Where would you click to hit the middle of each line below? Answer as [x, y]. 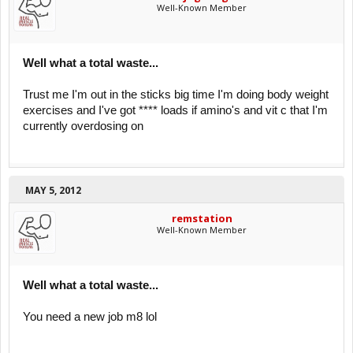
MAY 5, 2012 [53, 190]
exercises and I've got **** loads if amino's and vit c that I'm [175, 110]
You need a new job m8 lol [90, 317]
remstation [202, 218]
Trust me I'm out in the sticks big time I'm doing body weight [176, 95]
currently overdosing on [83, 126]
